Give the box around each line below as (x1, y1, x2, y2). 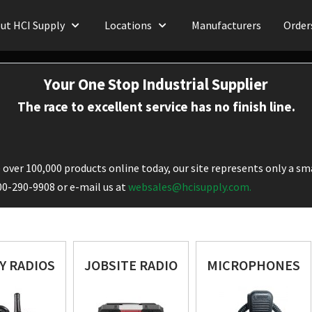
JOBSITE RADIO (84, 256, 178, 274)
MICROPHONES (207, 256, 300, 274)
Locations (104, 18, 152, 32)
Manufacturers (192, 18, 261, 32)
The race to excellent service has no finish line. (17, 98, 295, 115)
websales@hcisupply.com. (128, 180, 251, 194)
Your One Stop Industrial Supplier (44, 75, 268, 94)
